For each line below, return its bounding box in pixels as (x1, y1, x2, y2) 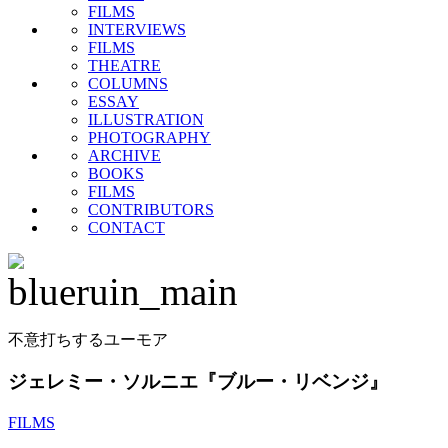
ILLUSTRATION (88, 110, 204, 128)
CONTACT (88, 218, 165, 236)
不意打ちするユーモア (8, 330, 168, 348)
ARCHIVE (88, 146, 161, 164)
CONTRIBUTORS (88, 200, 214, 218)
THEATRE (88, 56, 161, 74)
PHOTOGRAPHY (88, 128, 211, 146)
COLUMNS (88, 74, 168, 92)
